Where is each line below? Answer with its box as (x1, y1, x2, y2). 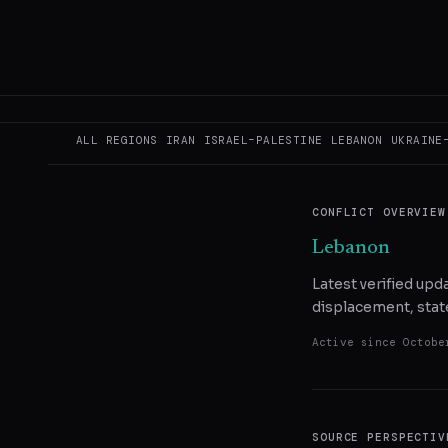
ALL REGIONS (76, 133, 158, 147)
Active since (312, 335, 403, 350)
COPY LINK (327, 90, 394, 105)
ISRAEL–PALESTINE (203, 133, 323, 147)
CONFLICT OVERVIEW (312, 204, 446, 219)
